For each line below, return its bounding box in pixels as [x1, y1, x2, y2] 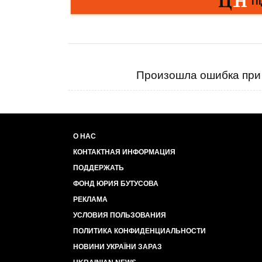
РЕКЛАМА [73, 195, 108, 204]
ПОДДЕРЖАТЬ [73, 164, 124, 172]
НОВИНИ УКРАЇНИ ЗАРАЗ [73, 243, 162, 251]
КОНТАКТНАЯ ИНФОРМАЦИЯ [73, 148, 175, 156]
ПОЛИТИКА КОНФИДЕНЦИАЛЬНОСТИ [73, 227, 206, 235]
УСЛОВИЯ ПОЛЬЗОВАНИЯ [73, 211, 166, 219]
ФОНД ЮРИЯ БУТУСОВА [73, 180, 158, 188]
